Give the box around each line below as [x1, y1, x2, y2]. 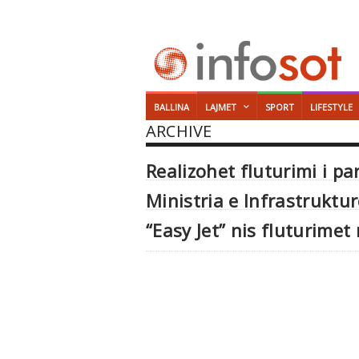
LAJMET [205, 101, 236, 113]
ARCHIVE [146, 120, 212, 142]
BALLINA [154, 101, 189, 113]
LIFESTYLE [310, 101, 353, 113]
